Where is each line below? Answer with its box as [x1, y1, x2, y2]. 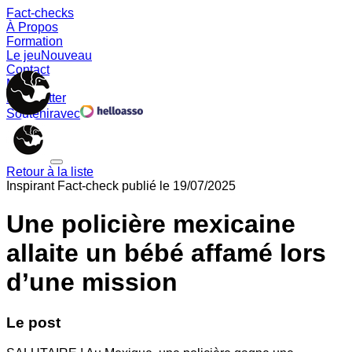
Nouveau [41, 49, 92, 62]
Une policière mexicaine [6, 210, 295, 239]
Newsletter [6, 91, 66, 104]
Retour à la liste [6, 165, 93, 178]
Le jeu [6, 49, 41, 62]
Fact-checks [6, 6, 74, 20]
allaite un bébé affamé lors [6, 239, 326, 268]
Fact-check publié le [54, 179, 173, 192]
